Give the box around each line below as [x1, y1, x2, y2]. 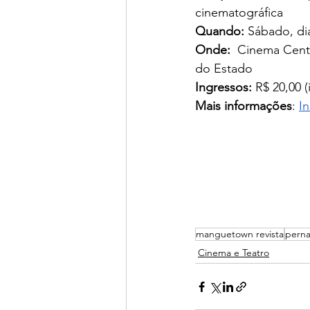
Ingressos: [195, 80, 252, 95]
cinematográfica [195, 5, 283, 21]
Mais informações [195, 98, 292, 114]
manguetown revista [196, 228, 284, 241]
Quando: [195, 24, 244, 39]
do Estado [195, 61, 253, 77]
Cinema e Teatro [198, 246, 269, 259]
